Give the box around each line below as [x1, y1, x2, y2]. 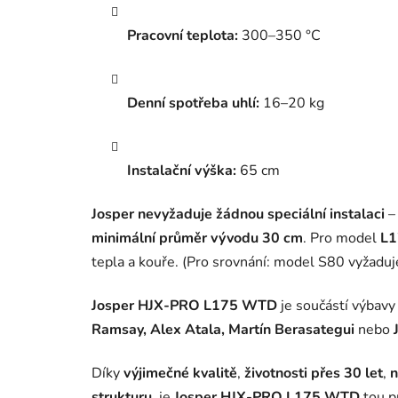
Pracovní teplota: [127, 26, 238, 46]
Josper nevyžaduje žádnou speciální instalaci [92, 204, 385, 225]
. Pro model [303, 228, 380, 249]
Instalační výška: [127, 161, 236, 181]
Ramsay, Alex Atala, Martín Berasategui [92, 320, 354, 340]
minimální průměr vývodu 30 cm [92, 228, 303, 249]
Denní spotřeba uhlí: [127, 93, 259, 114]
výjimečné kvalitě [123, 363, 237, 384]
